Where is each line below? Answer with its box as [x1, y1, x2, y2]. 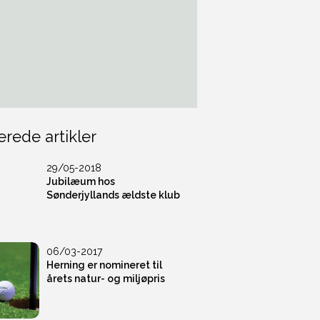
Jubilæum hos [46, 175, 116, 187]
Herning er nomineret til [46, 259, 163, 271]
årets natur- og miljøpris [46, 272, 166, 284]
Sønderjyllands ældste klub [46, 189, 181, 201]
